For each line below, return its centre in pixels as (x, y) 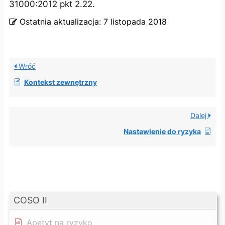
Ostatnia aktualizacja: (60, 21)
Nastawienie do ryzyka (162, 131)
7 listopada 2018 (135, 21)
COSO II (30, 200)
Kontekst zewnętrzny (61, 82)
